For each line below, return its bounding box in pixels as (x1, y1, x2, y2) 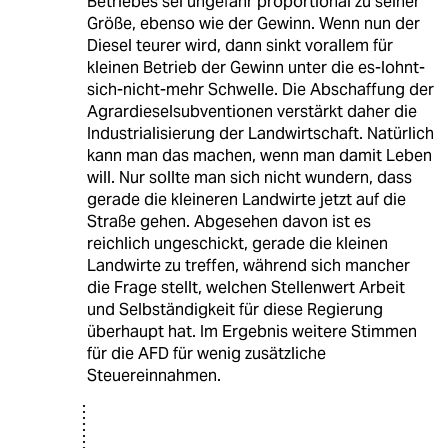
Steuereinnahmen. (86, 364, 221, 386)
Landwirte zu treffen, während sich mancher (86, 254, 410, 276)
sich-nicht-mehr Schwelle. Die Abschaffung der (86, 78, 434, 100)
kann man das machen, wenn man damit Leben (86, 144, 432, 166)
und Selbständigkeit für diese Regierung (86, 298, 383, 320)
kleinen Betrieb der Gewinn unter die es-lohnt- (86, 56, 425, 78)
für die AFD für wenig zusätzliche (86, 342, 326, 364)
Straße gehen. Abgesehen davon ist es (86, 210, 371, 232)
